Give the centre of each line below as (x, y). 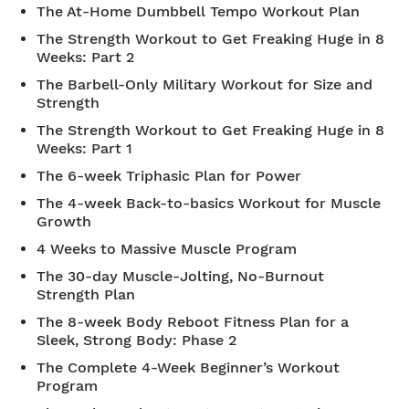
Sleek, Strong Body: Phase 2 (136, 340)
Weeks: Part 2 (85, 57)
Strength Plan (86, 294)
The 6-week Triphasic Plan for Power (169, 176)
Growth (64, 221)
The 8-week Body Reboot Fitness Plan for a (193, 322)
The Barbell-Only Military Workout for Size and (204, 84)
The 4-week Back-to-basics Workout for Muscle (209, 203)
